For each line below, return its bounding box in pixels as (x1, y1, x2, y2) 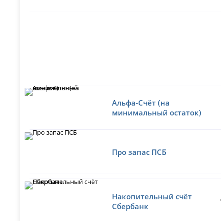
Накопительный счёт (112, 191, 192, 201)
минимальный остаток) (112, 107, 202, 117)
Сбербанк (112, 201, 149, 211)
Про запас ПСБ (112, 147, 167, 157)
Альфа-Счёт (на (112, 97, 170, 108)
